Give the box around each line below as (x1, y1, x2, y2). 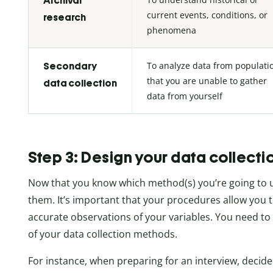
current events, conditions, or (147, 9, 268, 21)
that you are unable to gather (147, 74, 267, 87)
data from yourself (147, 90, 222, 102)
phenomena (147, 24, 196, 36)
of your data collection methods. (28, 227, 177, 241)
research (43, 11, 86, 23)
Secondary (43, 60, 97, 72)
